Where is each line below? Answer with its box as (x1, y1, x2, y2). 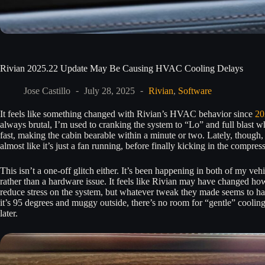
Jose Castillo (24, 85, 70, 96)
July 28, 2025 (84, 85, 135, 96)
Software (178, 85, 212, 96)
